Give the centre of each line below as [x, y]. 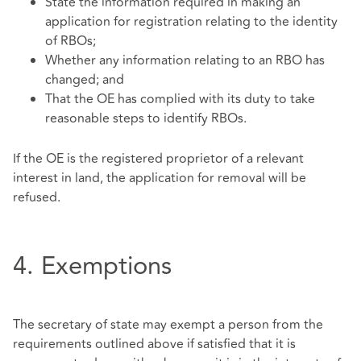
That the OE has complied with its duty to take [180, 100]
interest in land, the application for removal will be [160, 178]
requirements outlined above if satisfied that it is [154, 344]
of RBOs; [71, 41]
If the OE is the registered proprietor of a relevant [158, 158]
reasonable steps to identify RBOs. [146, 119]
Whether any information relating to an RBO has [185, 61]
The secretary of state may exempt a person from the [168, 325]
